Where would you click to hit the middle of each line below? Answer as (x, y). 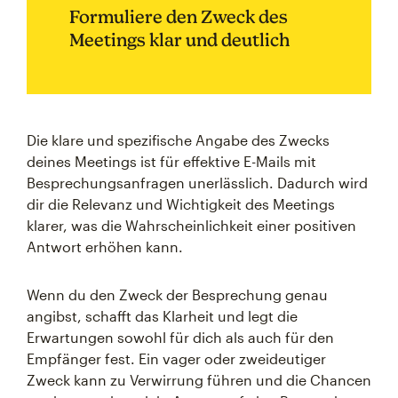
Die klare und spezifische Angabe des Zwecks (178, 140)
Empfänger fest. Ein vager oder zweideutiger (176, 358)
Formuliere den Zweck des (179, 16)
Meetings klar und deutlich (179, 40)
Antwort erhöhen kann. (105, 247)
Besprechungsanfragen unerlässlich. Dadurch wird (197, 183)
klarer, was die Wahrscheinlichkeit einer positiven (191, 225)
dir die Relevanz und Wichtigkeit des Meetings (181, 204)
